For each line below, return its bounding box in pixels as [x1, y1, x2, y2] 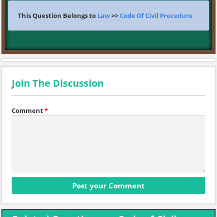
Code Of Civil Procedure [120, 11, 193, 20]
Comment [12, 106, 43, 115]
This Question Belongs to [18, 11, 97, 20]
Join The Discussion [12, 77, 104, 90]
